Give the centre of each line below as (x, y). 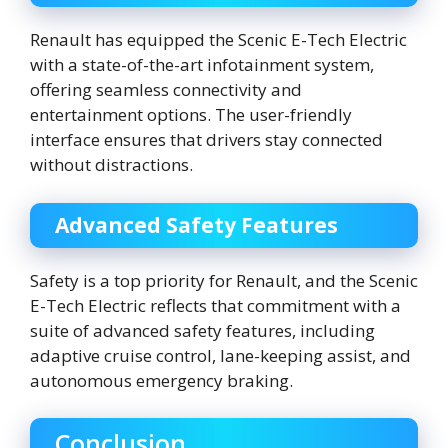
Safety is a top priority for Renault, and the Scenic (224, 280)
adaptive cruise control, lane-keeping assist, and (220, 355)
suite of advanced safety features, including (202, 330)
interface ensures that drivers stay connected (206, 140)
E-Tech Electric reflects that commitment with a (215, 305)
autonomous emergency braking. (161, 380)
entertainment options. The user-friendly (191, 115)
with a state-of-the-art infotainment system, (202, 65)
